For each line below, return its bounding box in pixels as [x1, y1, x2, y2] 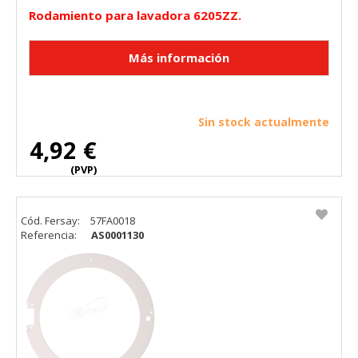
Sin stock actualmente [198, 114, 329, 130]
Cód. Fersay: [21, 213, 82, 229]
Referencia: [21, 228, 79, 243]
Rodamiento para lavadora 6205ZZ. [29, 7, 241, 24]
